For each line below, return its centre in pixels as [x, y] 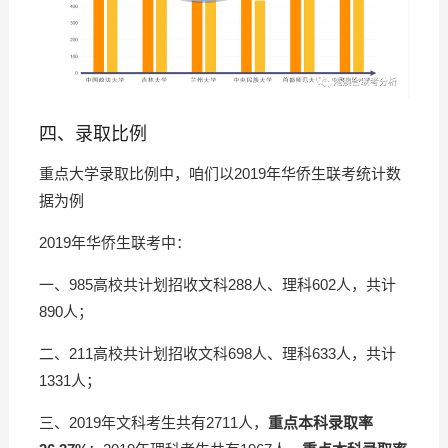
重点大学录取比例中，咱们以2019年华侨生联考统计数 [219, 174]
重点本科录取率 [320, 423]
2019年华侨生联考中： [114, 243]
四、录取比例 [92, 134]
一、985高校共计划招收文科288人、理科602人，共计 [217, 285]
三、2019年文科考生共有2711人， [153, 423]
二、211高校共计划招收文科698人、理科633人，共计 [217, 354]
